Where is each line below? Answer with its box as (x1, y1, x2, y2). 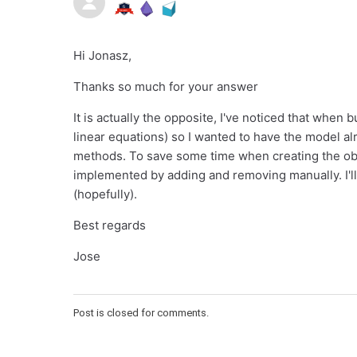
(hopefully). (73, 186, 137, 202)
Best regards (73, 218, 146, 233)
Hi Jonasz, (73, 48, 131, 64)
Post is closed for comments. (73, 307, 209, 320)
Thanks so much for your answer (73, 79, 258, 95)
